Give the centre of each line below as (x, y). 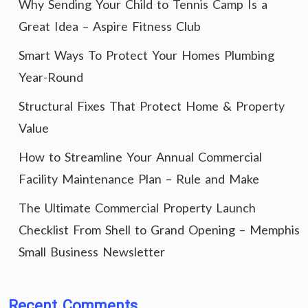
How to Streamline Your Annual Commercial (140, 157)
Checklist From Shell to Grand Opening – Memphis (159, 230)
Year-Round (51, 77)
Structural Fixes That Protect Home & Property (152, 106)
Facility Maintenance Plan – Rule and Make (139, 179)
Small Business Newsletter (92, 252)
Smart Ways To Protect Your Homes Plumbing (146, 55)
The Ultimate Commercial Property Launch (137, 208)
